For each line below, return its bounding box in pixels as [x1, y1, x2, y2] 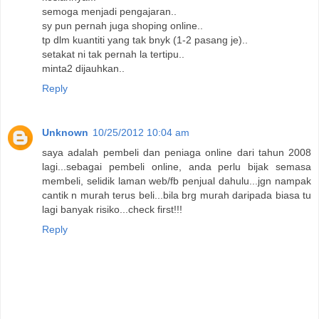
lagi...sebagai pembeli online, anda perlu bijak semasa [42, 160, 311, 172]
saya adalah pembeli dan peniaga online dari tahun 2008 [42, 146, 311, 158]
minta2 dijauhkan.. [42, 62, 125, 74]
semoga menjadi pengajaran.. [42, 5, 177, 17]
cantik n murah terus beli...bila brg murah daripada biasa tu [42, 189, 311, 201]
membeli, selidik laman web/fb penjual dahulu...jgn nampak [42, 174, 311, 187]
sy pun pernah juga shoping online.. [42, 19, 203, 31]
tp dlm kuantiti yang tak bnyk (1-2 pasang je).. [42, 33, 248, 46]
